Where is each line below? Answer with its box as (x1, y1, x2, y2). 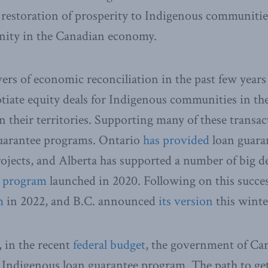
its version (159, 193, 213, 211)
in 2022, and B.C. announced (4, 193, 159, 211)
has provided (143, 132, 209, 150)
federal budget (73, 236, 145, 254)
